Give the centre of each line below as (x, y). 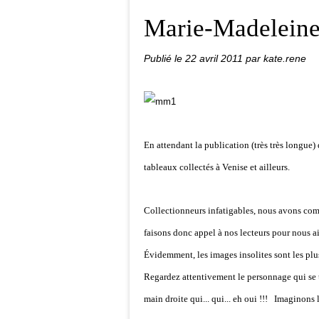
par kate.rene (276, 58)
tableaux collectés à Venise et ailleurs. (217, 167)
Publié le (164, 58)
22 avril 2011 (215, 58)
